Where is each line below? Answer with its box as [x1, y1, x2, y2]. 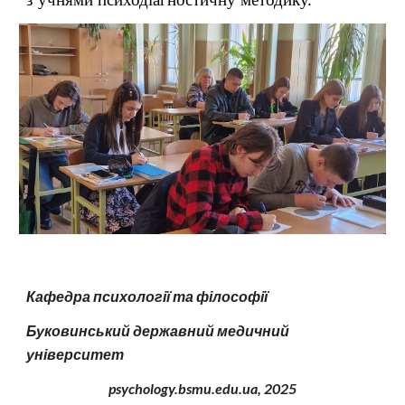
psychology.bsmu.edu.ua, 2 [108, 380, 272, 397]
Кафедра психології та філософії [26, 287, 268, 305]
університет [26, 345, 125, 363]
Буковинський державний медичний [26, 322, 290, 339]
